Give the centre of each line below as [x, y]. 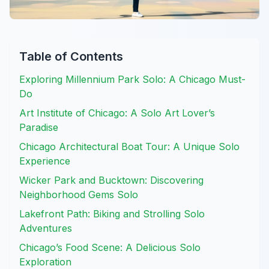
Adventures [46, 228]
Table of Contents [71, 57]
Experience [45, 161]
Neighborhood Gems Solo [79, 195]
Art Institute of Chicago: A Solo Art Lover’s [117, 113]
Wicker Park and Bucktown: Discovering [111, 180]
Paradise [39, 128]
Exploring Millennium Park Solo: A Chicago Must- [132, 80]
